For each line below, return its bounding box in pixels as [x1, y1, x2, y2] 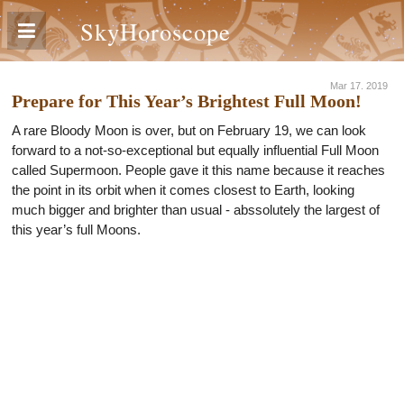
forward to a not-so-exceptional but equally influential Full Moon [12, 142, 379, 158]
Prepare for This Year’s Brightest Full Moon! [12, 91, 362, 111]
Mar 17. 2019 [329, 80, 388, 91]
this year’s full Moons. [12, 222, 141, 237]
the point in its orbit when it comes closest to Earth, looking [12, 182, 354, 197]
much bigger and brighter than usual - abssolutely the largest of [12, 202, 380, 217]
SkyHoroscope [80, 15, 231, 47]
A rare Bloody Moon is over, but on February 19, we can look [12, 123, 366, 138]
